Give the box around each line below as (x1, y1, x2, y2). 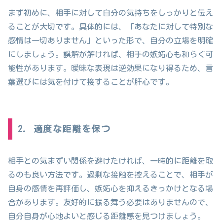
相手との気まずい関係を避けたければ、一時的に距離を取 (8, 157, 213, 165)
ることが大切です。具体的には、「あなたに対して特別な (8, 22, 213, 31)
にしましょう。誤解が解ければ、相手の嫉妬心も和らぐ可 (8, 50, 213, 58)
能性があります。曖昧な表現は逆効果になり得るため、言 (8, 64, 213, 72)
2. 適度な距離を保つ (17, 124, 111, 134)
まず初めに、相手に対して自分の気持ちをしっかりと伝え (8, 8, 213, 17)
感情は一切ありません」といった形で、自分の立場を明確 (8, 36, 213, 44)
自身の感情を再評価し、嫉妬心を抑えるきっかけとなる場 (8, 184, 213, 193)
